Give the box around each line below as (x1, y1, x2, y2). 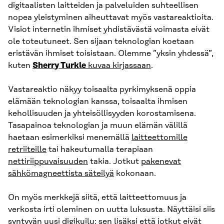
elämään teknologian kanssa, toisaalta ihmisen (8, 97, 187, 106)
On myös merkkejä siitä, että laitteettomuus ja (8, 193, 186, 202)
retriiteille (8, 145, 46, 154)
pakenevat (141, 157, 181, 166)
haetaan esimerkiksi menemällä (8, 133, 131, 142)
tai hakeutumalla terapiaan (46, 145, 153, 154)
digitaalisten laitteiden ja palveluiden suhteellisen (8, 1, 198, 10)
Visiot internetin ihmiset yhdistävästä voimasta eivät (8, 25, 209, 34)
